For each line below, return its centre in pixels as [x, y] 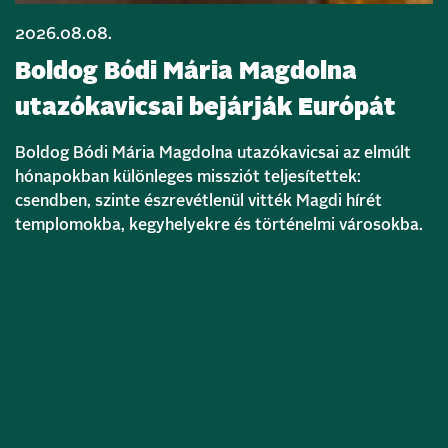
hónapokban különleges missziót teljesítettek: [188, 176]
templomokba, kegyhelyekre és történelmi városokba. [219, 224]
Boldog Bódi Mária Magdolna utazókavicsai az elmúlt [213, 152]
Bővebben [55, 294]
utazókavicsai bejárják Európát [205, 107]
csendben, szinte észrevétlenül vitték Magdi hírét [198, 200]
